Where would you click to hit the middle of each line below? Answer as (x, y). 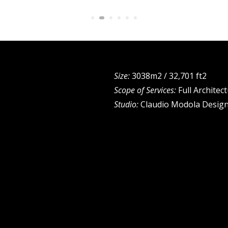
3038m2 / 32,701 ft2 (168, 76)
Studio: (126, 104)
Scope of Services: (145, 90)
